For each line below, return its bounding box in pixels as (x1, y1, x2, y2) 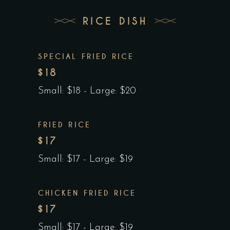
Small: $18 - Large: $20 (38, 86, 136, 97)
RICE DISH (82, 14, 148, 28)
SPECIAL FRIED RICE (38, 52, 135, 62)
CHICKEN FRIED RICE (38, 188, 137, 198)
